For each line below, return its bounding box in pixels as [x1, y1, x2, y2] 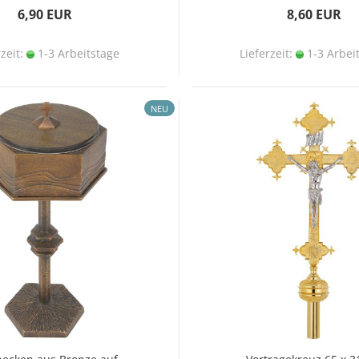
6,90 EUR [17, 6, 72, 23]
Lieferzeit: [239, 46, 296, 61]
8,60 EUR [286, 6, 341, 23]
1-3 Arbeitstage [34, 46, 119, 61]
